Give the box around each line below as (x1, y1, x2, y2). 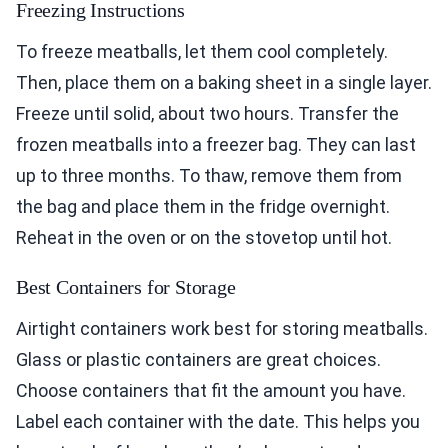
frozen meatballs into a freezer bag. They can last (16, 134, 416, 156)
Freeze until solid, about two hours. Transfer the (16, 103, 399, 125)
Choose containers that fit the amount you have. (16, 380, 406, 402)
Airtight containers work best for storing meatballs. (16, 318, 428, 340)
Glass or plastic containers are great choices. (16, 349, 381, 371)
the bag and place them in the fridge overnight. (16, 196, 390, 218)
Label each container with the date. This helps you (16, 411, 420, 433)
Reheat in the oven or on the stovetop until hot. (16, 227, 392, 249)
